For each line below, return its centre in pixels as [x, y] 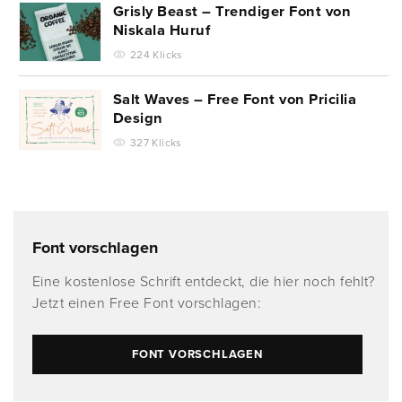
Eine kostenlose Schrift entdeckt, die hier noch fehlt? [204, 281]
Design [144, 118]
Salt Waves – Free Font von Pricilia [235, 99]
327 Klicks [156, 142]
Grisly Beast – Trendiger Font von [232, 11]
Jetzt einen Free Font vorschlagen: [147, 303]
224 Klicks [157, 54]
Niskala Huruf [168, 30]
